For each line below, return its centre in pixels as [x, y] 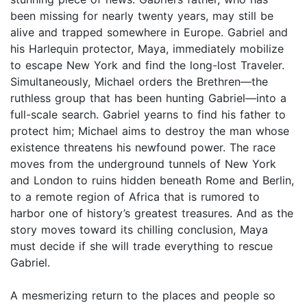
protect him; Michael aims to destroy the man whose [150, 131]
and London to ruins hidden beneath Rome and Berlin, [152, 181]
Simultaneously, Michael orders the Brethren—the [139, 82]
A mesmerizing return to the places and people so [143, 296]
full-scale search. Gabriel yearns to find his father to [148, 115]
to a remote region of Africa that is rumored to [135, 197]
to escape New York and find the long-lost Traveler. [147, 65]
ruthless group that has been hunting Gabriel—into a [148, 98]
